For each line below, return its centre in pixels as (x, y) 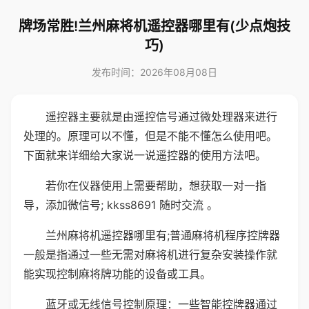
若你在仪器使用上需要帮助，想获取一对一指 (156, 186)
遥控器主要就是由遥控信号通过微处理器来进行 (161, 117)
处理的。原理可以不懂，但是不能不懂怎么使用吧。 (150, 136)
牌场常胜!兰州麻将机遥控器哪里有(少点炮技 (154, 26)
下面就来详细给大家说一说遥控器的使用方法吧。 (145, 155)
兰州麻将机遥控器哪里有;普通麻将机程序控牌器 (163, 235)
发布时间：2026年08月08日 (154, 72)
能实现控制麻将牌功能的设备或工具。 (117, 274)
